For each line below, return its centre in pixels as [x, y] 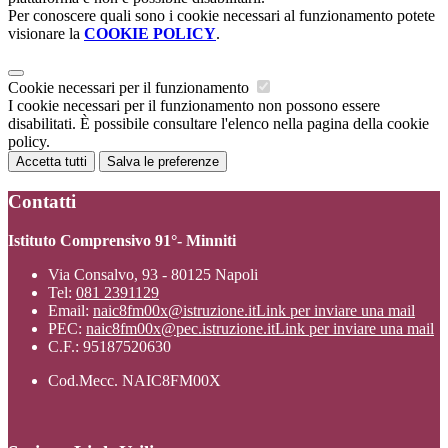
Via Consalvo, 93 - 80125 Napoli [153, 274]
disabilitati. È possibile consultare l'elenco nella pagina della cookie [218, 124]
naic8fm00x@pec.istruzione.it [180, 328]
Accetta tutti [51, 162]
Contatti [42, 201]
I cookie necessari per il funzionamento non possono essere [194, 106]
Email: [70, 310]
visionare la [46, 34]
